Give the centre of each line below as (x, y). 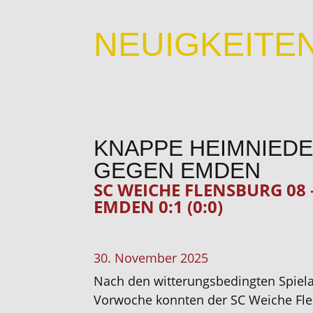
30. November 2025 (151, 258)
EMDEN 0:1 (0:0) (159, 206)
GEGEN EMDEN (177, 170)
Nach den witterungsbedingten (185, 281)
